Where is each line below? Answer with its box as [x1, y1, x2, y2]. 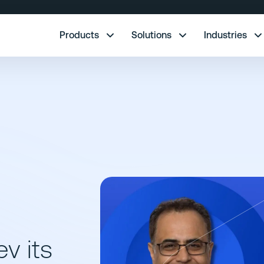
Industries [203, 29, 247, 41]
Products [59, 29, 99, 41]
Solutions [131, 29, 171, 41]
